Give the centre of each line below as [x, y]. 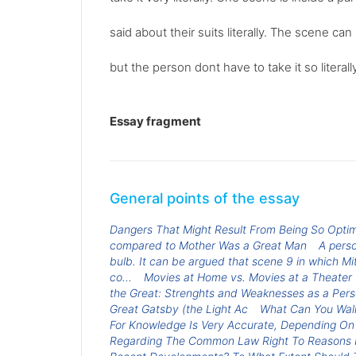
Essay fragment [155, 121]
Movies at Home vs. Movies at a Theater [248, 277]
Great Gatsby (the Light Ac [179, 308]
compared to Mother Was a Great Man [208, 245]
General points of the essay [205, 198]
